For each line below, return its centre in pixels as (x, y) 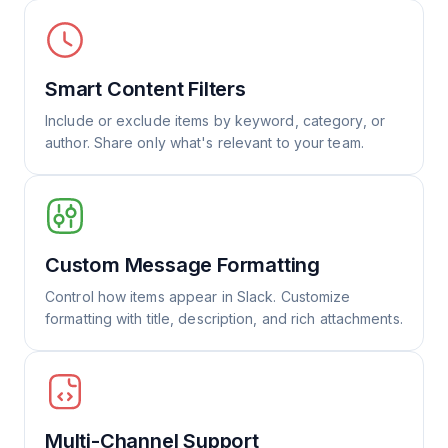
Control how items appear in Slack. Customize (198, 296)
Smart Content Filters (145, 89)
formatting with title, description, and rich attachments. (224, 318)
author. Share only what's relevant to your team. (204, 142)
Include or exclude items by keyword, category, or (215, 120)
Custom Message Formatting (182, 265)
